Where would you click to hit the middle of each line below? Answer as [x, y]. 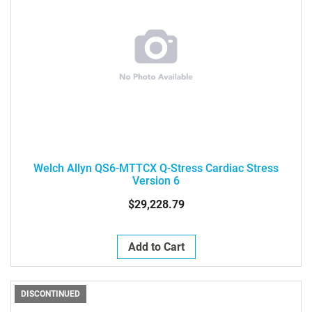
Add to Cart [156, 247]
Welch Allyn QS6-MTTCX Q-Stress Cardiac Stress [156, 168]
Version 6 [156, 181]
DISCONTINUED [50, 294]
